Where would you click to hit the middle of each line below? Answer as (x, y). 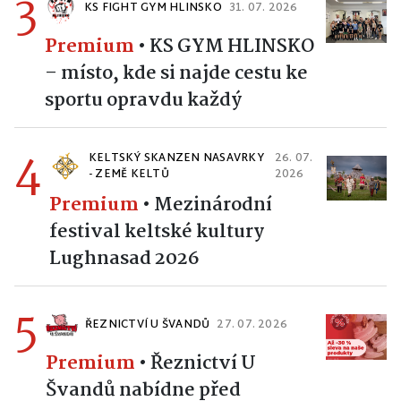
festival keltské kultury (157, 231)
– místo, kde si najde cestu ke (176, 73)
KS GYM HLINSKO (232, 46)
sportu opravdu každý (143, 100)
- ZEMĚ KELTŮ (129, 174)
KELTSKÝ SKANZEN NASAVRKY (176, 158)
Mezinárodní (213, 205)
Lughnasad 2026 (124, 258)
